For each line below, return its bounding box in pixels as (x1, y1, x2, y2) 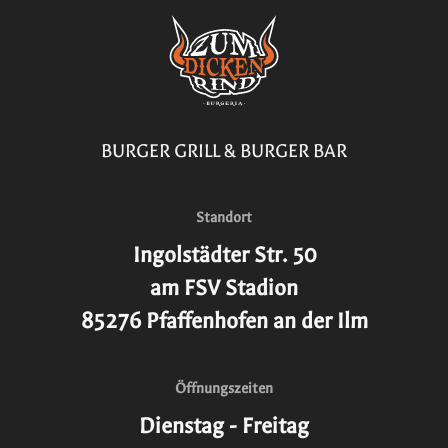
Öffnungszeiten (175, 380, 273, 398)
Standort (196, 209, 252, 227)
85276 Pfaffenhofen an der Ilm (80, 308, 368, 335)
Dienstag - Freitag (139, 413, 309, 440)
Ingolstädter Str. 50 (132, 242, 316, 269)
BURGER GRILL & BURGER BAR (101, 140, 347, 163)
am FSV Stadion (150, 275, 298, 302)
